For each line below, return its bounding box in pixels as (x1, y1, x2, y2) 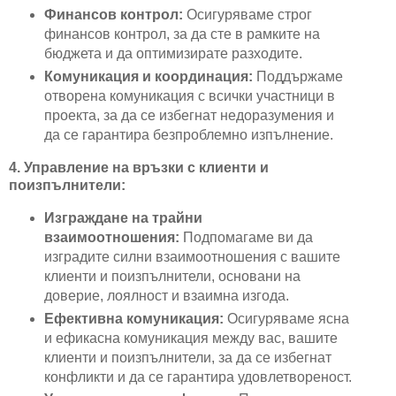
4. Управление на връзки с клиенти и (9, 159, 269, 175)
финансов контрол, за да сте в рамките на (43, 26, 320, 42)
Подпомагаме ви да (179, 229, 313, 245)
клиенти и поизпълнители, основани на (43, 268, 301, 284)
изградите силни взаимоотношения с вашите (43, 248, 340, 264)
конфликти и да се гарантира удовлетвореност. (43, 369, 352, 385)
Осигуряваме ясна (223, 310, 349, 326)
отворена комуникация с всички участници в (43, 88, 335, 103)
